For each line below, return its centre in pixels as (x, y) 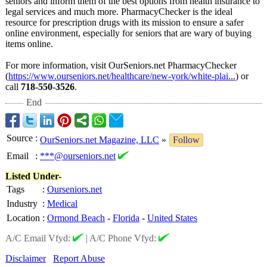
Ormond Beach (76, 218)
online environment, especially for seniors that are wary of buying (128, 33)
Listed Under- (33, 176)
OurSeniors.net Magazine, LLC (100, 140)
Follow (186, 140)
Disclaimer (26, 258)
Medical (62, 204)
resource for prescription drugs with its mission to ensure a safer (125, 22)
